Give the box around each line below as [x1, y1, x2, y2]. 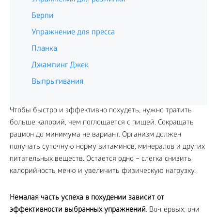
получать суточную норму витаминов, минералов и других [10, 143, 205, 152]
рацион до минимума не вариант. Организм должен [10, 131, 181, 139]
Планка [31, 45, 57, 54]
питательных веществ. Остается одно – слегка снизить [10, 155, 191, 164]
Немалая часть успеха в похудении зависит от [10, 194, 164, 202]
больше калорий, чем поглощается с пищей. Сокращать [10, 119, 194, 127]
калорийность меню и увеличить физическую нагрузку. [10, 167, 196, 176]
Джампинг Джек [31, 61, 89, 70]
